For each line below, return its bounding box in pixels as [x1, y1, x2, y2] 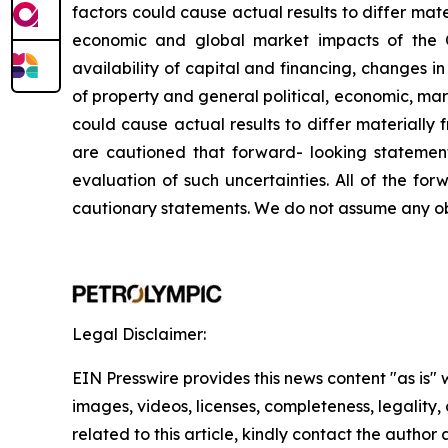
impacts [317, 30, 379, 51]
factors [72, 2, 127, 23]
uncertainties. [224, 170, 329, 191]
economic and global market [72, 30, 310, 51]
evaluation [72, 170, 156, 191]
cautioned [105, 142, 186, 163]
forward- [231, 142, 303, 163]
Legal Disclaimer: [72, 324, 206, 345]
